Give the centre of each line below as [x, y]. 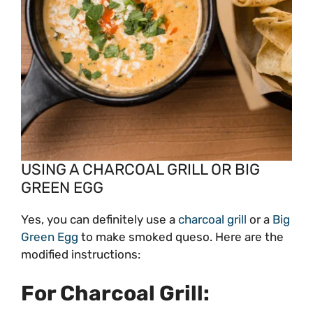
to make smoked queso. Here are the [181, 236]
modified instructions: [81, 254]
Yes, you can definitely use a [100, 219]
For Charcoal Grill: [115, 294]
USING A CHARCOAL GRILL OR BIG [140, 169]
